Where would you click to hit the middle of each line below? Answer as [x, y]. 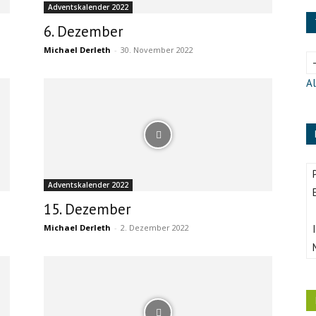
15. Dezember [87, 209]
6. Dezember [84, 31]
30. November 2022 [157, 50]
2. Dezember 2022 [155, 227]
